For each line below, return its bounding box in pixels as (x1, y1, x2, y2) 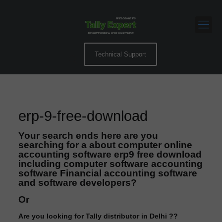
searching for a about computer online (18, 140, 193, 150)
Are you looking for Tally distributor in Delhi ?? (18, 212, 178, 220)
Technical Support (94, 51, 146, 58)
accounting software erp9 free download (18, 149, 202, 160)
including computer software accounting (18, 159, 203, 169)
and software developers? (18, 177, 137, 188)
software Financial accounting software (18, 168, 198, 178)
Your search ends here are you (18, 130, 159, 141)
